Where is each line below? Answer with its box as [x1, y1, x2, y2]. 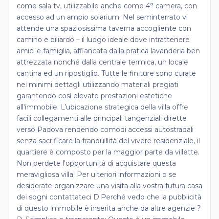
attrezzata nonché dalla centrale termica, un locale [17, 57, 188, 66]
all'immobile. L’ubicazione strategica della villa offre [17, 102, 188, 111]
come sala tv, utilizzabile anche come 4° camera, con [17, 1, 197, 10]
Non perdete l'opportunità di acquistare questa [17, 158, 176, 168]
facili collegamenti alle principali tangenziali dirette [17, 113, 187, 123]
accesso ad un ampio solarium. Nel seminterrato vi [17, 12, 188, 22]
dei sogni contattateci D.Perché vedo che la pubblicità [17, 192, 201, 201]
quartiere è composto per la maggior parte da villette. [17, 147, 199, 156]
